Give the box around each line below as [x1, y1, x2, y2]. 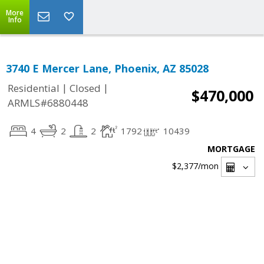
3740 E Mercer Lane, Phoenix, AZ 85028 [6, 61, 209, 75]
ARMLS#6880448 [8, 96, 88, 110]
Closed [70, 81, 101, 95]
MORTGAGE [207, 143, 255, 154]
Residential [8, 81, 60, 95]
